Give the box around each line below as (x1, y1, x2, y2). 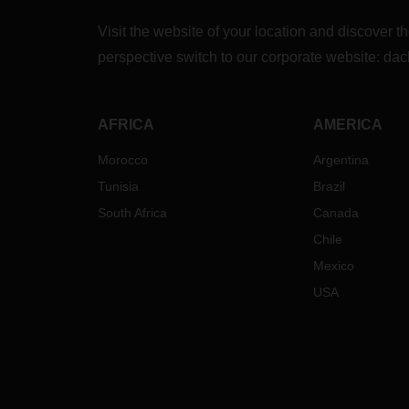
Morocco (98, 152, 148, 167)
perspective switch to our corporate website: (98, 49, 383, 65)
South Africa (98, 205, 167, 220)
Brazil (312, 179, 345, 194)
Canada (312, 205, 359, 220)
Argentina (312, 152, 369, 167)
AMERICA (312, 117, 383, 132)
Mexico (312, 258, 354, 273)
